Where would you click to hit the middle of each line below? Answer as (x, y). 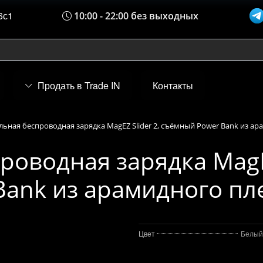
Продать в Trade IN (79, 85)
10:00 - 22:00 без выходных (135, 16)
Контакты (173, 85)
